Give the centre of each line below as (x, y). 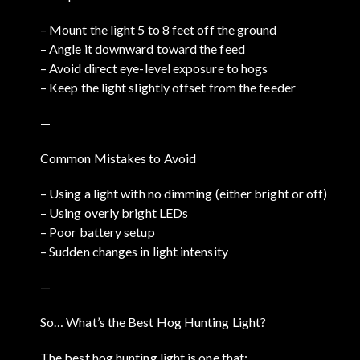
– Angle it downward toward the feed (143, 48)
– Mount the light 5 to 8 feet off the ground (159, 29)
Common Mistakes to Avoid (118, 157)
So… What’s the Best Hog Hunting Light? (153, 321)
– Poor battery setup (98, 231)
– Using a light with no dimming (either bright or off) (184, 193)
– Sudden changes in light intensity (134, 251)
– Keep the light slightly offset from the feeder (168, 87)
